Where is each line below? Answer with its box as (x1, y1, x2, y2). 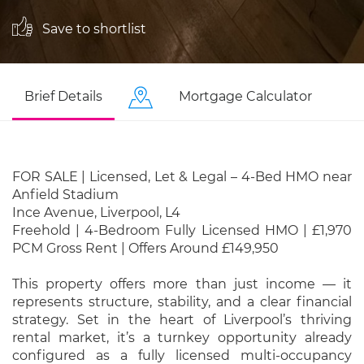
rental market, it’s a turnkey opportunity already (12, 330, 352, 345)
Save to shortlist (39, 20, 146, 37)
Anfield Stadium (12, 187, 119, 202)
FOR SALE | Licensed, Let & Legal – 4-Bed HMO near (12, 169, 352, 184)
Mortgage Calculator (179, 89, 312, 104)
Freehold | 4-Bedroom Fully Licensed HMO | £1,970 (12, 223, 352, 238)
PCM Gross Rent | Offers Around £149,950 (12, 240, 279, 256)
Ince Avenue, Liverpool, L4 (12, 205, 180, 220)
